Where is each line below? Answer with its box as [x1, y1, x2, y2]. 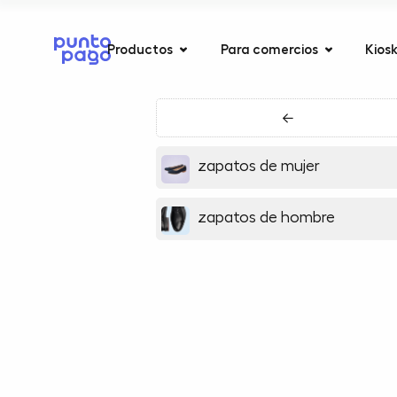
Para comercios [220, 43, 318, 58]
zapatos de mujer [194, 158, 321, 174]
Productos [106, 43, 173, 58]
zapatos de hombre [194, 208, 336, 225]
